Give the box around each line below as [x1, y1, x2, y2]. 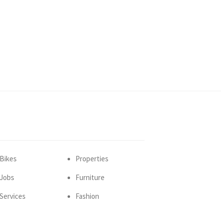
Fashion [75, 191, 99, 201]
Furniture [75, 173, 105, 182]
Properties [75, 154, 109, 163]
